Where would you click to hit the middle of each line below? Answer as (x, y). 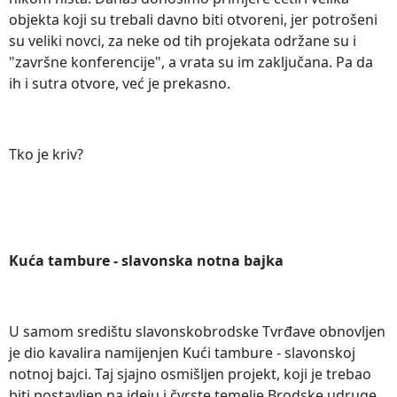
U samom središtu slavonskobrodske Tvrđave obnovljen (197, 332)
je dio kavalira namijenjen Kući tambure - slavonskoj (182, 353)
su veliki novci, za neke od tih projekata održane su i (183, 41)
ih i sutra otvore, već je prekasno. (120, 84)
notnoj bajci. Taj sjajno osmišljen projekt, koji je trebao (190, 374)
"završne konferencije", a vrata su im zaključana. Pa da (191, 62)
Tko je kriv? (46, 155)
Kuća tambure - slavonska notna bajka (146, 261)
